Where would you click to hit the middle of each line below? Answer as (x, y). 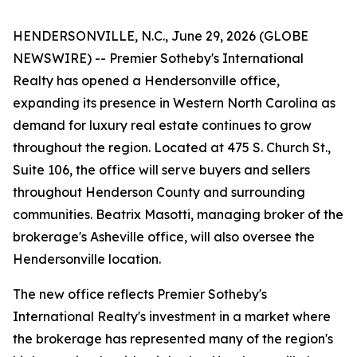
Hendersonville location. (87, 259)
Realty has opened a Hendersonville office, (146, 80)
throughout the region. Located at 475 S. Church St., (172, 147)
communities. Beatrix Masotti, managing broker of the (178, 214)
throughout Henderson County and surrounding (159, 192)
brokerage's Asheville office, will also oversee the (164, 237)
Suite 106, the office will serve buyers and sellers (161, 170)
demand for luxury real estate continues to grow (162, 125)
